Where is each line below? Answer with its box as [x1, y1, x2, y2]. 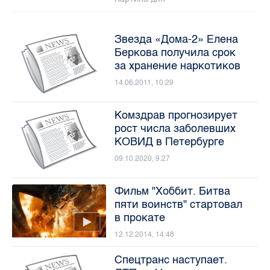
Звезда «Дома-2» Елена [114, 32, 238, 46]
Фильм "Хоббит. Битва [114, 184, 230, 198]
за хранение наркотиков [114, 58, 240, 72]
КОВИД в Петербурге [114, 134, 224, 148]
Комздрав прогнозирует [114, 108, 237, 122]
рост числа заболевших [114, 121, 236, 135]
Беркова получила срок [114, 45, 236, 59]
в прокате [114, 211, 165, 225]
